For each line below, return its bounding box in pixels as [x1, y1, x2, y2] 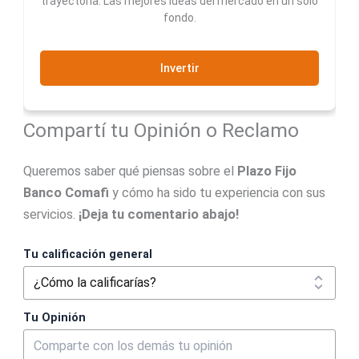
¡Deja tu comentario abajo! [78, 206, 239, 222]
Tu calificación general [22, 248, 152, 262]
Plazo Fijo [236, 163, 296, 179]
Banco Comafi [22, 184, 109, 200]
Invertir [159, 60, 200, 75]
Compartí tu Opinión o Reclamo [22, 118, 299, 142]
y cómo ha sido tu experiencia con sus [108, 184, 325, 200]
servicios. [22, 206, 79, 222]
